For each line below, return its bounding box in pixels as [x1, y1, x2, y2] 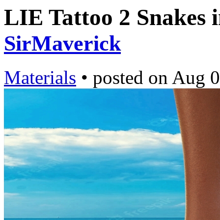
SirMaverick [4, 31, 121, 55]
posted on [93, 67, 172, 88]
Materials [4, 67, 76, 88]
